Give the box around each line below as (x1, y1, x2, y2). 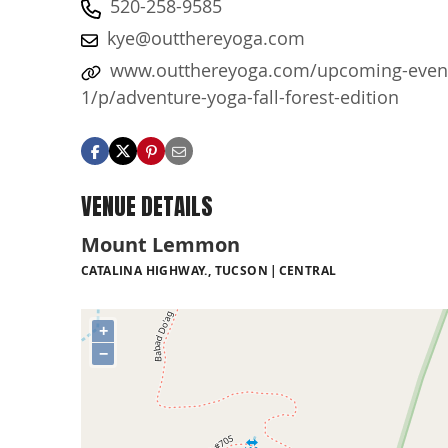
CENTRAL (278, 262, 337, 280)
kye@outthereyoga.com (107, 26, 305, 50)
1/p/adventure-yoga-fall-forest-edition (81, 85, 399, 109)
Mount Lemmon (81, 231, 240, 259)
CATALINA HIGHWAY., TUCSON (81, 262, 268, 280)
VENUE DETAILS (81, 189, 213, 224)
